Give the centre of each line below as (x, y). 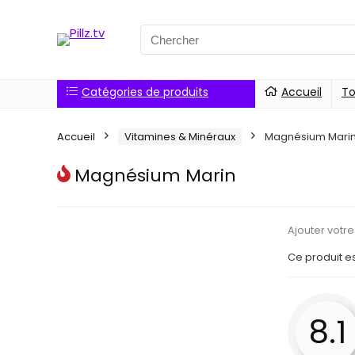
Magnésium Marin (155, 176)
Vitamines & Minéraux (180, 137)
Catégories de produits (145, 92)
